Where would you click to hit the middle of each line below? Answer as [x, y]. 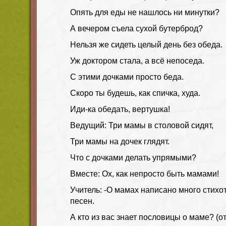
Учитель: [86, 190]
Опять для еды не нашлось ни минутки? [145, 12]
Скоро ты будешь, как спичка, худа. [135, 93]
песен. [82, 201]
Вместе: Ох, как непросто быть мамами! [145, 174]
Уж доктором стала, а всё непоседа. [137, 61]
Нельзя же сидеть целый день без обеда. [146, 44]
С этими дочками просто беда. [127, 77]
